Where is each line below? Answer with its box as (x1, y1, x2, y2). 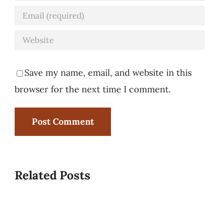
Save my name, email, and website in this (24, 67, 192, 79)
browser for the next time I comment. (14, 84, 171, 95)
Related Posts (14, 168, 90, 183)
